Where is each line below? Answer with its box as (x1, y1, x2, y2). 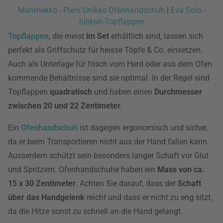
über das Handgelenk (8, 193, 85, 202)
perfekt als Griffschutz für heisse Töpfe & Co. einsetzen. (8, 45, 203, 55)
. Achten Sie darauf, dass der (76, 179, 178, 188)
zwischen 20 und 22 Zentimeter (8, 101, 120, 111)
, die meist (49, 31, 86, 41)
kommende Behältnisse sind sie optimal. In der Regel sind (8, 73, 210, 83)
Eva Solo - (170, 5, 206, 15)
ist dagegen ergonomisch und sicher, (78, 123, 208, 132)
